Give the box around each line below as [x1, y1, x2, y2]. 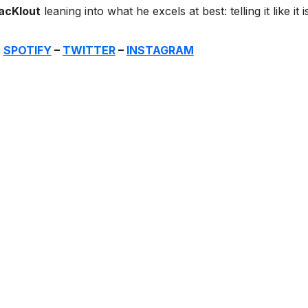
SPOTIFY [3, 43, 52, 58]
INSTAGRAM [126, 43, 194, 58]
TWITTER [62, 43, 115, 58]
